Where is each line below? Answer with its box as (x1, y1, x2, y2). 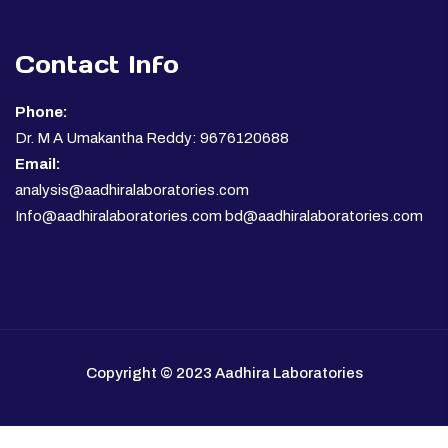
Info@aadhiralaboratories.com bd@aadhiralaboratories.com (15, 207, 423, 224)
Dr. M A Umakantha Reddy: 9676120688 (15, 129, 289, 146)
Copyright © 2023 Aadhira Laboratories (85, 364, 363, 381)
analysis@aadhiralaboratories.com (15, 181, 249, 198)
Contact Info (15, 48, 179, 80)
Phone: (15, 103, 68, 120)
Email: (15, 155, 61, 172)
